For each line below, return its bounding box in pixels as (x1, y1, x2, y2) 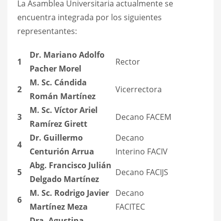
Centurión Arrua (30, 146, 94, 157)
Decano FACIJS (115, 166, 168, 178)
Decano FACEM (115, 111, 171, 122)
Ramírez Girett (30, 118, 87, 129)
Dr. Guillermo (30, 132, 83, 143)
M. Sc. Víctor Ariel (30, 104, 98, 115)
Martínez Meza (30, 201, 88, 212)
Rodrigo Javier (54, 187, 109, 198)
